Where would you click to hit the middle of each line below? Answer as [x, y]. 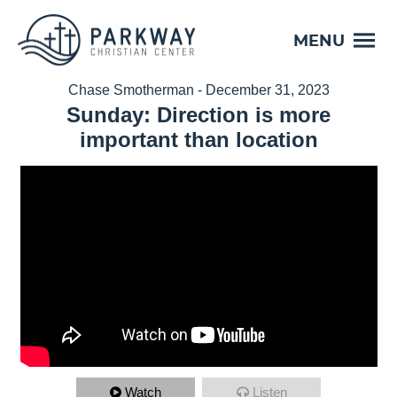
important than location [198, 140]
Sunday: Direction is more [198, 115]
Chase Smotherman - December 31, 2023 [198, 90]
